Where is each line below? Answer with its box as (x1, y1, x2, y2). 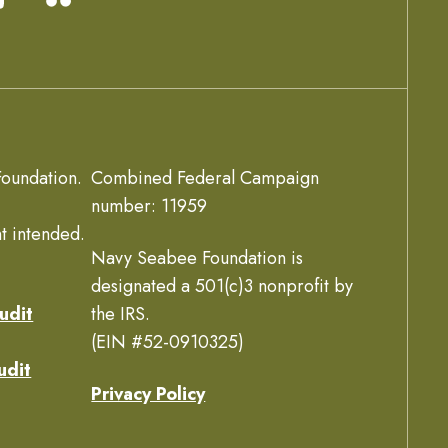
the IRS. (91, 301, 151, 328)
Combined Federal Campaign (91, 165, 320, 192)
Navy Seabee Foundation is (91, 245, 304, 272)
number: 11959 (91, 193, 208, 220)
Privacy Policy (91, 381, 206, 408)
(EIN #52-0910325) (91, 329, 245, 356)
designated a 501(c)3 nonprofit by (91, 273, 354, 300)
